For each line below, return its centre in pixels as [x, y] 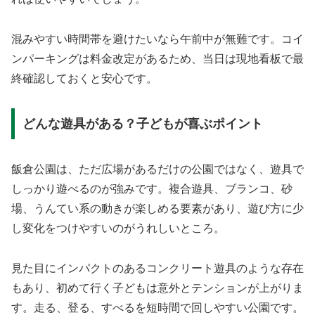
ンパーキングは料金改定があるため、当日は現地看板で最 [157, 58]
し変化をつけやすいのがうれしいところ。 [118, 229]
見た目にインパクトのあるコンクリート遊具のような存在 [157, 268]
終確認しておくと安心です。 [84, 78]
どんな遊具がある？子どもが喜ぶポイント [142, 124]
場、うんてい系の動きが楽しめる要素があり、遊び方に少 [157, 209]
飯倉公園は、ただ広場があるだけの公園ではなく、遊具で [157, 169]
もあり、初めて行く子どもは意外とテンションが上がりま [157, 288]
